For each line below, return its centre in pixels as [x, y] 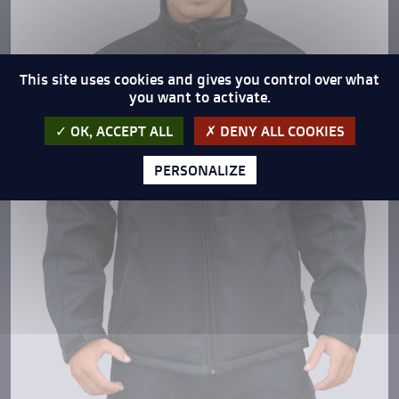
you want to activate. [199, 97]
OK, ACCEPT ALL [119, 130]
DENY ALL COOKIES [280, 130]
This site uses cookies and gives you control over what [199, 79]
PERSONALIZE [199, 170]
